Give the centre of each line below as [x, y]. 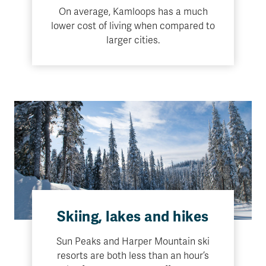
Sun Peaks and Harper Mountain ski [133, 242]
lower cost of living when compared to [133, 26]
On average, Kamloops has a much [133, 12]
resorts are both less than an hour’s [133, 256]
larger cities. [133, 40]
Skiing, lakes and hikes [133, 217]
